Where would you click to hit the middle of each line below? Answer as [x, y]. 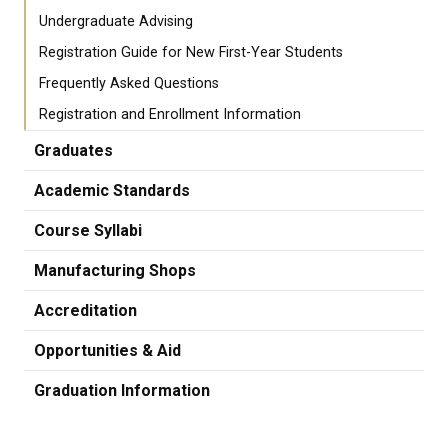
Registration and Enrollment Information [170, 115]
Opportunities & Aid [107, 351]
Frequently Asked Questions [129, 84]
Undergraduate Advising [116, 22]
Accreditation [85, 311]
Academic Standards [112, 191]
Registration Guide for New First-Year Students [191, 53]
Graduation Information [122, 391]
